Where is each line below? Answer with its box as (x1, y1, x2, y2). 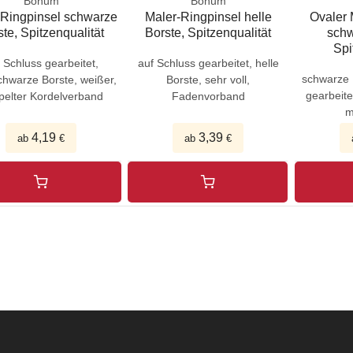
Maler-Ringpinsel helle (144, 10, 272, 24)
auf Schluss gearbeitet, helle (137, 57, 279, 70)
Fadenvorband (171, 90, 245, 103)
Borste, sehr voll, (166, 73, 251, 87)
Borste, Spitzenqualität (145, 26, 272, 40)
